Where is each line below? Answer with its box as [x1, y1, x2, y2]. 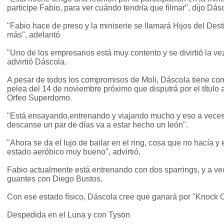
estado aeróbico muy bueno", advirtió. [7, 147, 140, 156]
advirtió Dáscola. [7, 57, 66, 66]
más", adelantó [7, 30, 60, 39]
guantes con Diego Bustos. [7, 174, 102, 183]
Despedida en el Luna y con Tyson [7, 210, 130, 219]
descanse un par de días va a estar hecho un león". [7, 120, 188, 129]
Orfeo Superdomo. [7, 93, 72, 102]
